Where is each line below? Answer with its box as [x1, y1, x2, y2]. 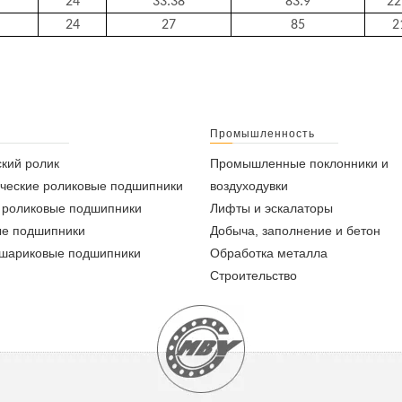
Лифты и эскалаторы [210, 201, 333, 215]
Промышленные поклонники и [210, 156, 389, 170]
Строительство [210, 268, 297, 283]
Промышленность [210, 127, 315, 140]
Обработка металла [210, 246, 328, 260]
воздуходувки [210, 179, 288, 193]
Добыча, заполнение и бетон [210, 223, 380, 238]
